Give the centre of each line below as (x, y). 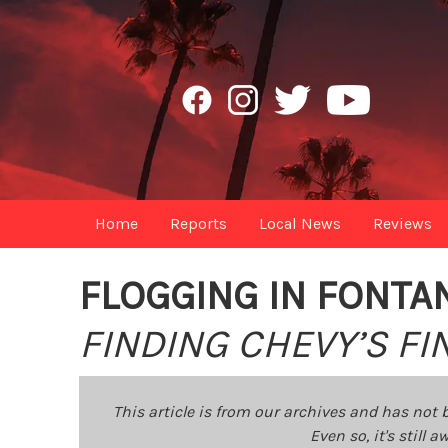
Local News (300, 223)
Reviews (403, 223)
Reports (199, 223)
